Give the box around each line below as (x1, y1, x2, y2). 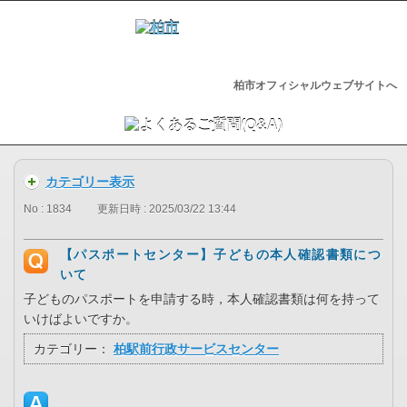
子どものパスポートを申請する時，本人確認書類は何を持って (24, 292, 380, 307)
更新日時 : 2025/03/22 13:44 (97, 203, 236, 216)
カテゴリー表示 (45, 174, 134, 189)
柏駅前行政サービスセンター (114, 342, 279, 357)
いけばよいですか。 (24, 312, 138, 327)
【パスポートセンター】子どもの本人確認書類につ (60, 247, 382, 263)
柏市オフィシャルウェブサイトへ (233, 79, 397, 92)
